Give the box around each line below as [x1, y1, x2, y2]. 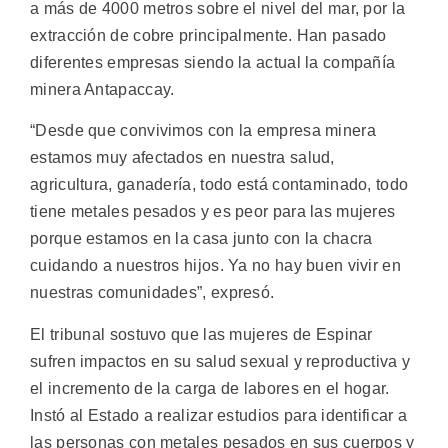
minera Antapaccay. [30, 80, 175, 98]
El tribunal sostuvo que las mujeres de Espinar [30, 325, 373, 343]
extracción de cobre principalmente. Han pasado [30, 26, 387, 44]
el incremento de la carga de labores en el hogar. [30, 379, 390, 397]
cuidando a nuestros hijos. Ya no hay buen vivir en [30, 257, 401, 275]
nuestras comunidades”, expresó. [30, 284, 275, 302]
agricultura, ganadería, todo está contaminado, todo [30, 176, 409, 194]
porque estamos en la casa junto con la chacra [30, 230, 373, 248]
